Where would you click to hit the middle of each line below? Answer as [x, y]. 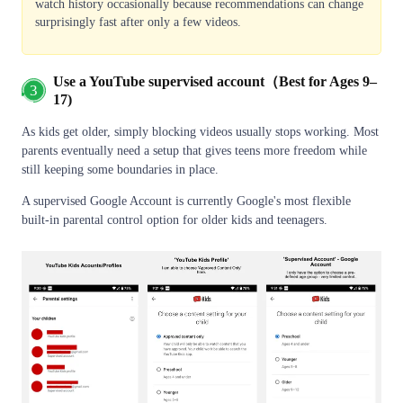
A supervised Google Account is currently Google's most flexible [186, 201]
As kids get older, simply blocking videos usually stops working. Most [200, 132]
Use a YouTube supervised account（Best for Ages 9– [215, 82]
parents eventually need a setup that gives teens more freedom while [194, 151]
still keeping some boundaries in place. [120, 170]
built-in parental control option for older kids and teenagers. [175, 220]
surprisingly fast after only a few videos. [138, 22]
